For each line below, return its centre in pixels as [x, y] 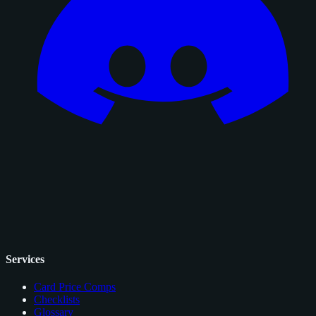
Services [25, 259]
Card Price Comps [75, 286]
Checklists [57, 299]
